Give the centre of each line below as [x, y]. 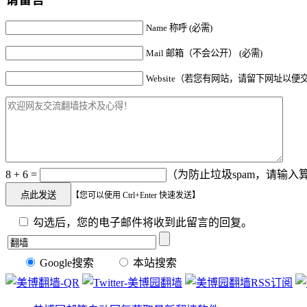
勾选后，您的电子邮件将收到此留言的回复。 [141, 222]
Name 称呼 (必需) [179, 27]
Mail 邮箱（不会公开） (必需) [204, 53]
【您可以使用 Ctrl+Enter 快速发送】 [136, 195]
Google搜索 [65, 262]
